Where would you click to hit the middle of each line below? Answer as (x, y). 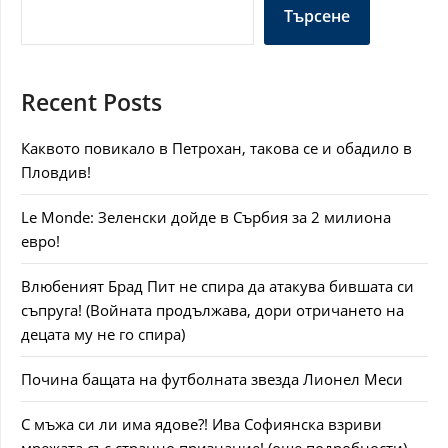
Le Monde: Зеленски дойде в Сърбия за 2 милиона (206, 217)
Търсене (317, 16)
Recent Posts (91, 102)
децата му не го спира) (103, 334)
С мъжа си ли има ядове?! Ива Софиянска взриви (201, 424)
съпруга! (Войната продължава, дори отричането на (212, 310)
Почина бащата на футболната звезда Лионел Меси (212, 379)
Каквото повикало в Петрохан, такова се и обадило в (216, 148)
